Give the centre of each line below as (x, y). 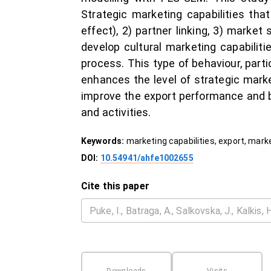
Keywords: (104, 141)
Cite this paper (115, 186)
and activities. (116, 112)
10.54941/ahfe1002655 (147, 158)
